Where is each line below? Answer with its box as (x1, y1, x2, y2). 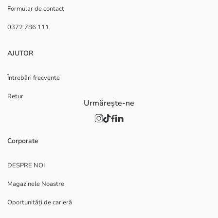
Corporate (7, 136, 38, 146)
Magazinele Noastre (7, 180, 64, 189)
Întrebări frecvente (7, 73, 60, 83)
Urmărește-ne (84, 98, 134, 109)
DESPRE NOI (7, 161, 45, 170)
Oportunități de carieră (7, 198, 72, 207)
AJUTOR (7, 49, 33, 58)
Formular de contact (7, 4, 64, 14)
